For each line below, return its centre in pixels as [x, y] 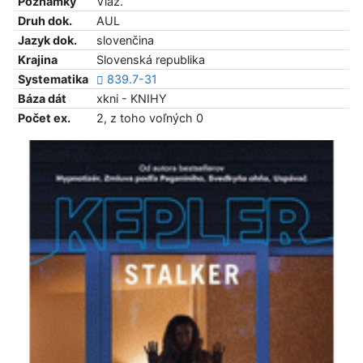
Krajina [37, 60]
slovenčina [125, 41]
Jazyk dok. [47, 41]
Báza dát [42, 99]
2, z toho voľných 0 [149, 118]
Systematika [53, 79]
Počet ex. [44, 118]
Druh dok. [45, 21]
